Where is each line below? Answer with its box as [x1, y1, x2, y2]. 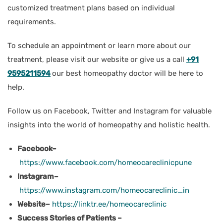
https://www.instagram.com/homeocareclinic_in [17, 185, 189, 195]
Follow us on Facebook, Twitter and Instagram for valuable [7, 106, 212, 115]
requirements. [7, 17, 56, 26]
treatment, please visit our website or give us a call [7, 55, 186, 64]
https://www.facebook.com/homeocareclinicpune [17, 158, 192, 167]
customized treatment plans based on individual [7, 3, 175, 12]
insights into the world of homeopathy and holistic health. [7, 120, 210, 129]
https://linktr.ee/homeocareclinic [50, 199, 166, 209]
